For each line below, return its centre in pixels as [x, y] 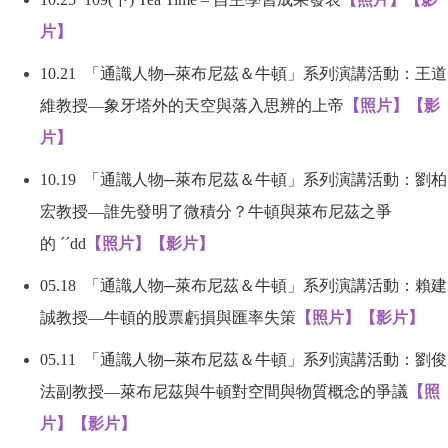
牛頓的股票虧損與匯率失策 [200, 317]
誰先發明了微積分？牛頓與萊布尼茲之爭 [248, 211]
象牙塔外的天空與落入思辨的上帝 [224, 105]
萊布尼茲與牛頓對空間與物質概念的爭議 [264, 391]
